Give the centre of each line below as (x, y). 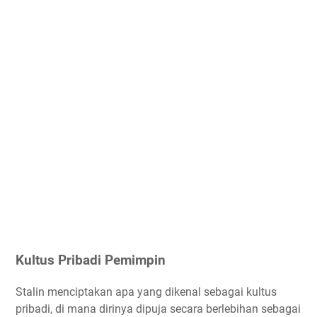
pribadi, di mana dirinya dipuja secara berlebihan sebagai (158, 309)
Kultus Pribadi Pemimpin (91, 261)
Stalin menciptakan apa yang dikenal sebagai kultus (146, 292)
